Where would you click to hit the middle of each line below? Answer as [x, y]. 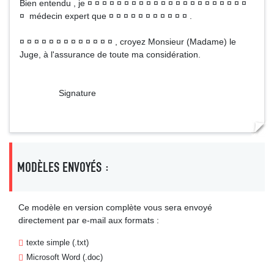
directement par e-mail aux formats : [89, 220]
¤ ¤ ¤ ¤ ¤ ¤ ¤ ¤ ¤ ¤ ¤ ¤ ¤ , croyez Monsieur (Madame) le [128, 42]
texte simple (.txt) [57, 243]
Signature [58, 93]
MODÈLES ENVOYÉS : [63, 167]
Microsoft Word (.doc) [65, 257]
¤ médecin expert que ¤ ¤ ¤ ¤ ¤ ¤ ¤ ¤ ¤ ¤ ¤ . [106, 16]
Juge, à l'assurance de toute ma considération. [110, 54]
